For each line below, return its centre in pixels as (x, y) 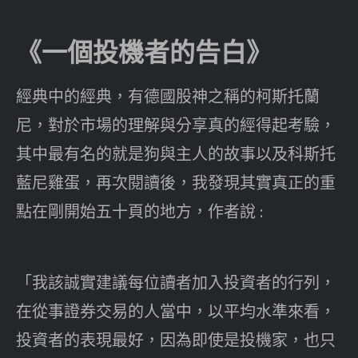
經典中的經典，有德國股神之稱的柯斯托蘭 (168, 96)
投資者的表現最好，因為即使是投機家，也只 (176, 340)
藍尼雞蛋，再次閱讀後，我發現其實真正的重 (176, 182)
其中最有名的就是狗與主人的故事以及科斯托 (176, 153)
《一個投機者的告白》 (144, 52)
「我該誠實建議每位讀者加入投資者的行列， (176, 282)
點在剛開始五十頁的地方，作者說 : (139, 211)
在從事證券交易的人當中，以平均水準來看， (176, 311)
